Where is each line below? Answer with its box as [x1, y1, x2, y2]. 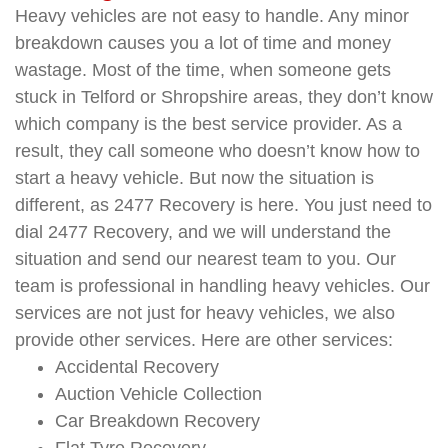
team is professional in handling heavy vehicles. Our [15, 275, 430, 296]
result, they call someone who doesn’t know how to [15, 140, 420, 161]
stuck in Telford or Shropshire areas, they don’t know [15, 86, 433, 107]
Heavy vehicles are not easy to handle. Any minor [15, 5, 409, 26]
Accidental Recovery [55, 356, 219, 377]
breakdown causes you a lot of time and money [15, 32, 391, 53]
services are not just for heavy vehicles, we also [15, 302, 395, 323]
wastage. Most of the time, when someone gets [15, 59, 391, 80]
